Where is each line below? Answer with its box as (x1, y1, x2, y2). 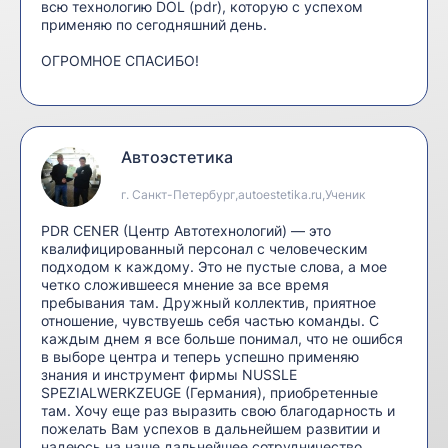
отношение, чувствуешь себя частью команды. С (41, 312, 379, 329)
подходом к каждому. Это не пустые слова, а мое (41, 258, 387, 275)
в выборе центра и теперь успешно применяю (41, 348, 359, 365)
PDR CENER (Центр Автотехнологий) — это (41, 222, 331, 239)
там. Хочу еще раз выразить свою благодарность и (41, 402, 395, 419)
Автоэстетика (121, 147, 233, 167)
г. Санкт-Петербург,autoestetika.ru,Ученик (121, 187, 365, 202)
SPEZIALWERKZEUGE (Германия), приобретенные (41, 384, 378, 401)
